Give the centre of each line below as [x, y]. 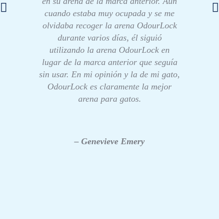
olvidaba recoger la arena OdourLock [109, 25]
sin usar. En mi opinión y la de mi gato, [109, 74]
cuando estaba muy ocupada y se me [109, 13]
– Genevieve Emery [109, 142]
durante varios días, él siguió [109, 37]
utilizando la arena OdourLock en [109, 50]
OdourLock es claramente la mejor [109, 86]
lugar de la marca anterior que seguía [109, 62]
